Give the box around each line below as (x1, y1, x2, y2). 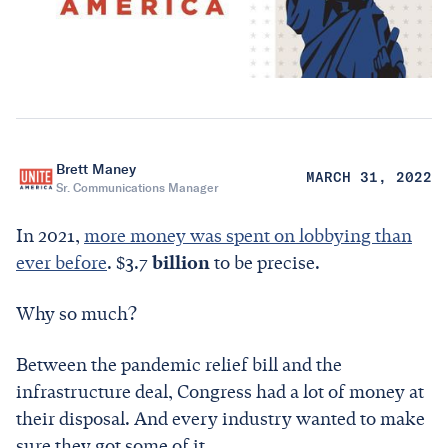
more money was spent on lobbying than (84, 224, 412, 247)
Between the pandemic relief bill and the (16, 353, 342, 376)
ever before (16, 251, 107, 274)
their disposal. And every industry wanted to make (16, 407, 425, 430)
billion (152, 251, 210, 274)
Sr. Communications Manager (56, 180, 219, 196)
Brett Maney (56, 161, 136, 179)
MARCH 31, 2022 (306, 171, 432, 186)
